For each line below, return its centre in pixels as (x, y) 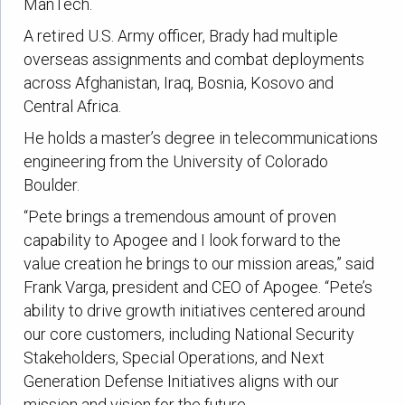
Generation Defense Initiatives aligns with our (182, 381)
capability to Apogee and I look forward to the (183, 240)
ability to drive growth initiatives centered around (195, 310)
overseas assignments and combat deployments (194, 60)
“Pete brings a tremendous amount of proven (180, 216)
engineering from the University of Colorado (176, 161)
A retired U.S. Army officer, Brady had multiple (181, 36)
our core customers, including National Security (189, 334)
